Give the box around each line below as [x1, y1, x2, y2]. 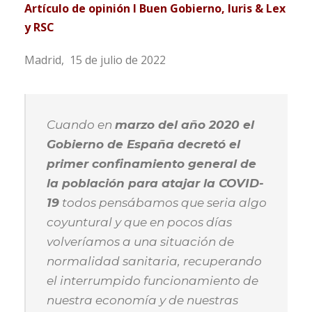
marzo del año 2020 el [115, 118, 254, 132]
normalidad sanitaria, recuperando [47, 254, 262, 268]
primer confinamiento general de [47, 157, 256, 171]
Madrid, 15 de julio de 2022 [24, 52, 166, 68]
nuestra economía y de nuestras [47, 293, 238, 307]
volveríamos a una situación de [47, 235, 234, 249]
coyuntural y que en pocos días [47, 215, 232, 229]
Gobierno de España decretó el [47, 137, 240, 151]
